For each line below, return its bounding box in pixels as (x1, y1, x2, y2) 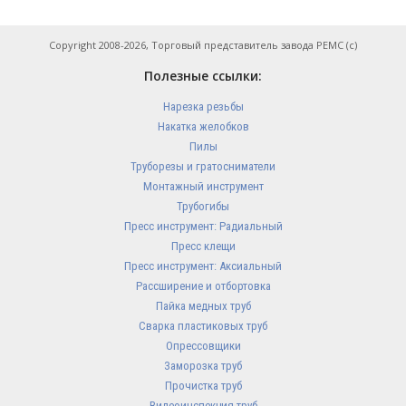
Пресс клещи (170, 239, 236, 253)
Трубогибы (177, 199, 229, 213)
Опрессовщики (165, 339, 241, 353)
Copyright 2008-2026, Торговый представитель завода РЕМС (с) (49, 38, 357, 52)
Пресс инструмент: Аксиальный (124, 259, 282, 273)
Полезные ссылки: (144, 67, 262, 84)
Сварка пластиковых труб (139, 319, 267, 333)
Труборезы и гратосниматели (130, 159, 275, 173)
